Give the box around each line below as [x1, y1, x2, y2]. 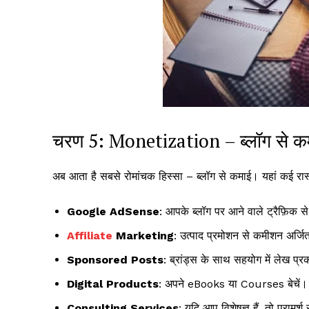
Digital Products [67, 277, 159, 290]
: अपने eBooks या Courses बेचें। [159, 277, 308, 290]
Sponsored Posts [67, 252, 163, 266]
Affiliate [67, 228, 112, 242]
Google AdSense [67, 204, 159, 218]
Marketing [112, 228, 174, 242]
